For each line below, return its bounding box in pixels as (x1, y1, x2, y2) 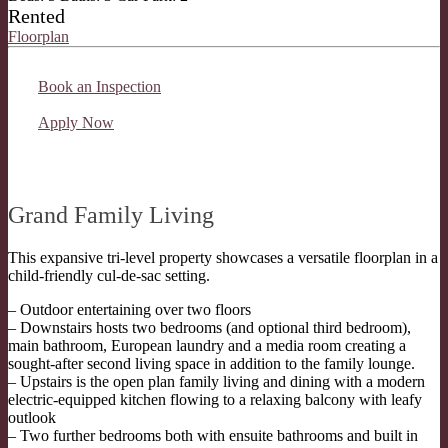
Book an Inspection (38, 77, 161, 95)
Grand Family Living (8, 201, 214, 228)
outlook (8, 408, 56, 426)
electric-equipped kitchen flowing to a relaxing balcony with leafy (8, 390, 422, 408)
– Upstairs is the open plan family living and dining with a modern (8, 372, 425, 390)
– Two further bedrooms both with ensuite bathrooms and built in (8, 426, 418, 444)
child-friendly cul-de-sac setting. (8, 266, 210, 284)
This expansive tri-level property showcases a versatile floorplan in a (8, 248, 438, 266)
